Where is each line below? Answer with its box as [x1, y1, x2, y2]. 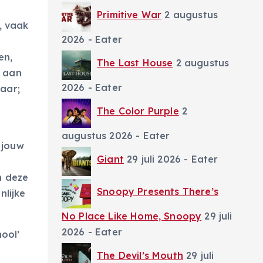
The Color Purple [97, 104, 179, 117]
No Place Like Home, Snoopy [62, 210, 202, 222]
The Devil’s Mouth [97, 249, 183, 261]
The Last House [97, 56, 173, 69]
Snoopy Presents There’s [97, 185, 218, 197]
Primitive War [97, 8, 162, 21]
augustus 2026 [62, 129, 133, 141]
